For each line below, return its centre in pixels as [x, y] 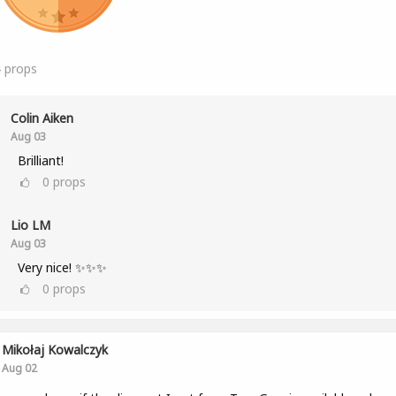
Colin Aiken [42, 118]
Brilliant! [40, 160]
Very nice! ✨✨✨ [62, 267]
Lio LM [30, 225]
